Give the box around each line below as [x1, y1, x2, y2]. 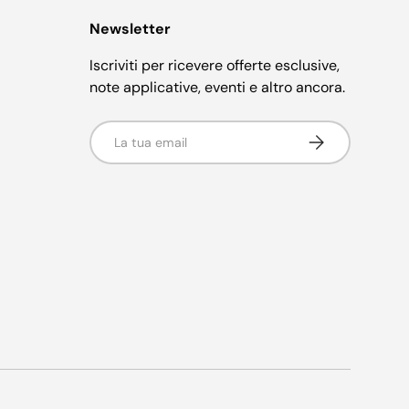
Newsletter [89, 18, 171, 38]
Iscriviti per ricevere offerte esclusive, [89, 55, 340, 75]
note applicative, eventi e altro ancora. [89, 77, 345, 97]
